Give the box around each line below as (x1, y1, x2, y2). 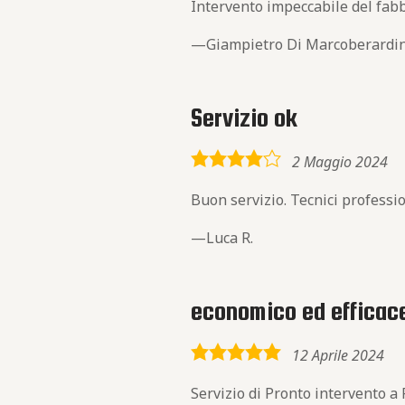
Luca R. (206, 228, 254, 248)
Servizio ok (191, 103, 298, 132)
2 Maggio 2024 (292, 152, 389, 172)
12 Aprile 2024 (292, 345, 385, 365)
